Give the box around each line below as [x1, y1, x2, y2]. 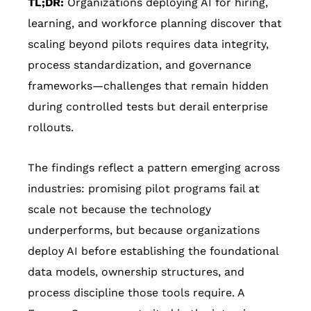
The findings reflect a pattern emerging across [28, 161, 280, 175]
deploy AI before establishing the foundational [28, 244, 278, 258]
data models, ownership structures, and [28, 265, 244, 279]
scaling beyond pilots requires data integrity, [28, 37, 269, 51]
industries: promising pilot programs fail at [28, 182, 260, 196]
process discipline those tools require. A [28, 286, 244, 300]
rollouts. [28, 121, 74, 135]
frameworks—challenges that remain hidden [28, 79, 269, 93]
